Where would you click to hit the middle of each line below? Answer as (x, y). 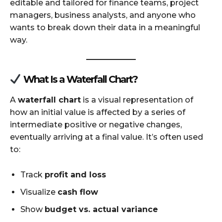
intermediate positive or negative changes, (96, 124)
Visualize (39, 192)
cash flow (78, 192)
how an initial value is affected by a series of (98, 112)
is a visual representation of (137, 100)
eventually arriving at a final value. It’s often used (107, 137)
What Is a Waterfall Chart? (79, 79)
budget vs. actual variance (101, 209)
